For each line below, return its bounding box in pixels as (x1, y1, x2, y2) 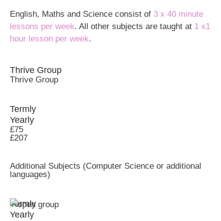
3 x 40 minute (153, 9, 203, 19)
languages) (10, 170, 50, 180)
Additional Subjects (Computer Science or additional (10, 161, 201, 171)
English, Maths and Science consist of (10, 9, 153, 19)
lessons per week (10, 22, 74, 32)
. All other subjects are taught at (74, 22, 194, 32)
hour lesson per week (10, 34, 89, 44)
